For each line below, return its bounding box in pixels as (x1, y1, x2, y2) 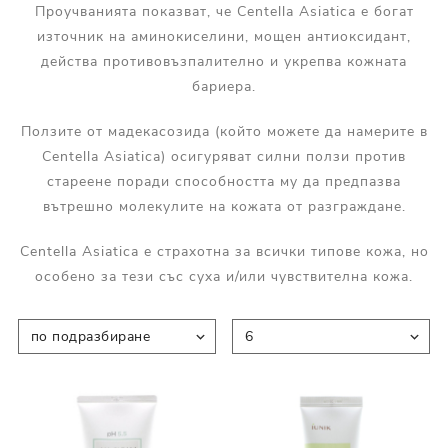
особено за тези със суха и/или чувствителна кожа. (35, 267, 413, 286)
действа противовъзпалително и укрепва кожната (41, 52, 407, 71)
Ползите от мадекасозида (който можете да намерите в (20, 122, 428, 141)
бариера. (192, 77, 256, 96)
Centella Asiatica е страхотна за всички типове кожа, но (19, 242, 429, 261)
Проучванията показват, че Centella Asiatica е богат (34, 2, 414, 21)
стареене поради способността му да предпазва (47, 172, 401, 191)
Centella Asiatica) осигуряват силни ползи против (42, 147, 406, 166)
